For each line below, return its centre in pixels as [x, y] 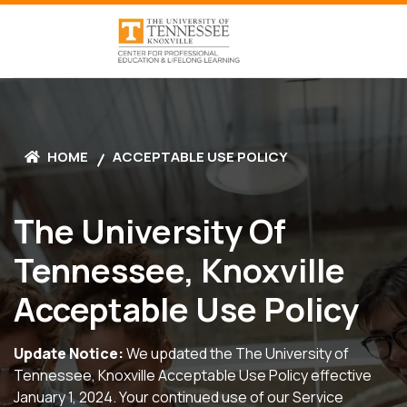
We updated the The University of [236, 353]
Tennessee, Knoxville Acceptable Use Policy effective [193, 375]
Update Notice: [69, 353]
